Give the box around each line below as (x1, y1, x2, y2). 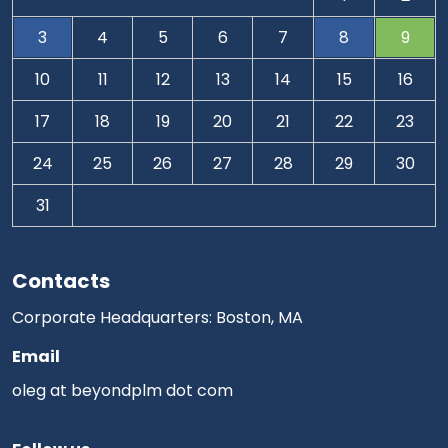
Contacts (12, 267, 110, 295)
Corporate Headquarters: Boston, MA (12, 306, 303, 329)
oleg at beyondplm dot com (12, 379, 233, 402)
